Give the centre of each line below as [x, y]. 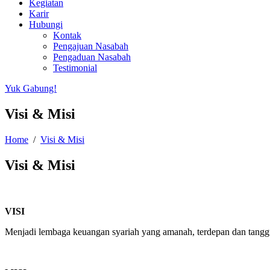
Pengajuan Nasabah [91, 46]
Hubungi [46, 24]
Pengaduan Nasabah [92, 57]
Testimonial [75, 68]
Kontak [67, 35]
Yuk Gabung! [31, 88]
